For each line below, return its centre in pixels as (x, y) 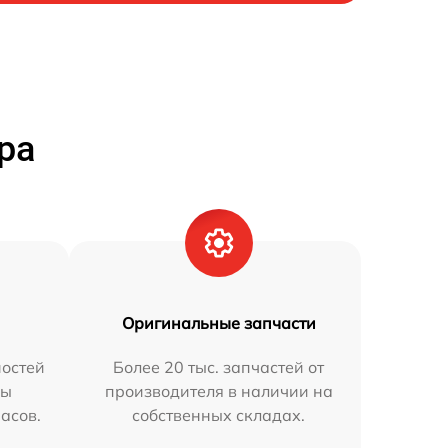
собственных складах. (219, 415)
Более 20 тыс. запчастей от (219, 367)
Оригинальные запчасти (218, 323)
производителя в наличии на (218, 391)
